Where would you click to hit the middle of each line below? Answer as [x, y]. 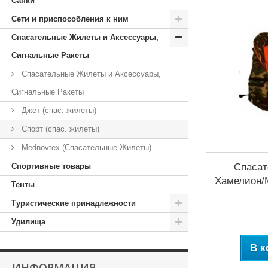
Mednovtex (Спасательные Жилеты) [85, 147]
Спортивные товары [51, 166]
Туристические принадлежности [74, 203]
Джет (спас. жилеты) [58, 110]
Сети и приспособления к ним [70, 19]
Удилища [28, 222]
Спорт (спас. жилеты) [59, 129]
